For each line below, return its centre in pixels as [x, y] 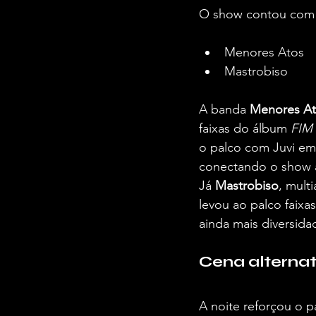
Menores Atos [264, 52]
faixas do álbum [245, 128]
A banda [224, 109]
